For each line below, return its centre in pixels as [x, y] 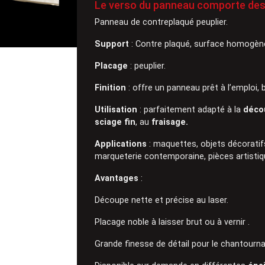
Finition [112, 88]
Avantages [117, 178]
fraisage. [170, 122]
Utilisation [116, 109]
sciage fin [115, 122]
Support [112, 44]
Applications [121, 144]
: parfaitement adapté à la [190, 109]
